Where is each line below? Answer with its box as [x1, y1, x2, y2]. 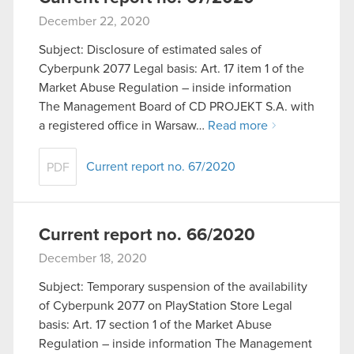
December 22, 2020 [39, 15, 150, 28]
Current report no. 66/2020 [39, 227, 255, 245]
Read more [208, 119, 268, 133]
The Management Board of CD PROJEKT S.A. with [39, 100, 314, 114]
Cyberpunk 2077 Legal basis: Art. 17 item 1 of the [39, 62, 304, 76]
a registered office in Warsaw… [39, 119, 208, 133]
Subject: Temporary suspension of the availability [39, 280, 307, 293]
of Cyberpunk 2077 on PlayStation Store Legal [39, 299, 292, 312]
